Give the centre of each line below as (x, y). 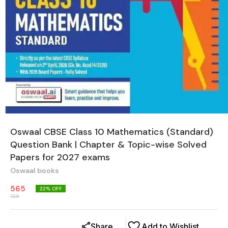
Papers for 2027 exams (60, 157)
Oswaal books (35, 170)
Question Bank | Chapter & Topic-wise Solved (108, 145)
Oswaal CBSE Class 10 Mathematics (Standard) (112, 132)
